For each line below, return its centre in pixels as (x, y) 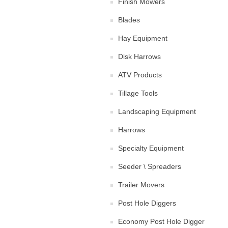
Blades (129, 20)
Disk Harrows (139, 56)
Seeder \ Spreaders (150, 166)
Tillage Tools (138, 93)
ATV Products (140, 75)
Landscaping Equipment (157, 111)
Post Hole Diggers (147, 203)
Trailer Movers (141, 185)
